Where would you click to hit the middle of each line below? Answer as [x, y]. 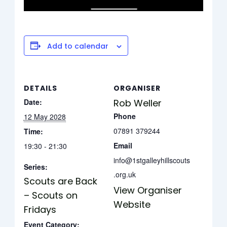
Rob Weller [138, 103]
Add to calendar [78, 46]
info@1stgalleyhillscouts [152, 160]
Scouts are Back [60, 181]
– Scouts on [50, 195]
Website [132, 204]
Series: [35, 166]
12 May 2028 [45, 116]
